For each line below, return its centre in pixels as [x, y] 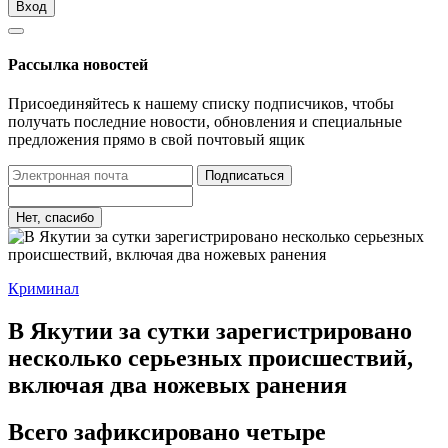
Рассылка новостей [78, 64]
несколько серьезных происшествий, [210, 357]
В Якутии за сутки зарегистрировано [210, 330]
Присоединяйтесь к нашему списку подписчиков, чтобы [201, 104]
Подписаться [244, 176]
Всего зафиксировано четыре [167, 431]
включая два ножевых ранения [177, 384]
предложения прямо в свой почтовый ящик [156, 140]
